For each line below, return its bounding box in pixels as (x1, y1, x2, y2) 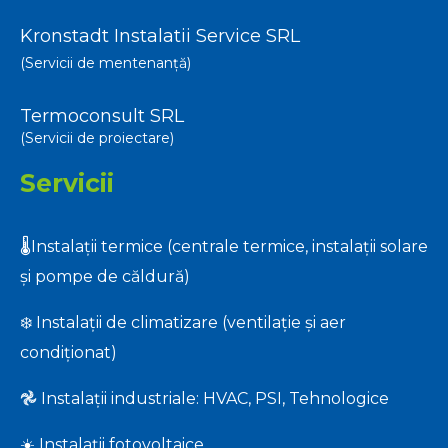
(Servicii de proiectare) (20, 129, 174, 148)
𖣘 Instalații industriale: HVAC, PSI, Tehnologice (20, 388, 389, 408)
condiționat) (20, 342, 117, 362)
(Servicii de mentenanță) (20, 54, 191, 73)
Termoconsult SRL (20, 105, 184, 128)
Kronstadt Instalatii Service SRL (20, 25, 300, 48)
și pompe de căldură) (20, 266, 190, 286)
